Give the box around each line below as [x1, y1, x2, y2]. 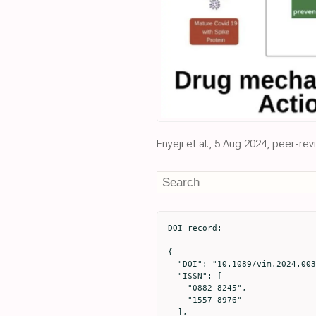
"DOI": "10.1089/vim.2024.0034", [168, 259, 178, 269]
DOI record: [168, 223, 222, 233]
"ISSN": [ [168, 271, 178, 281]
